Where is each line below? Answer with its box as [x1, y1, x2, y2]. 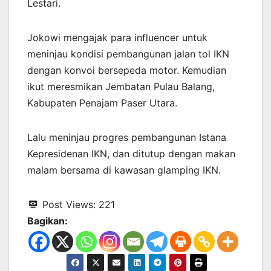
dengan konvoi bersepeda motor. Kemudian [27, 64, 226, 76]
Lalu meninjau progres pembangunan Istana [27, 131, 226, 143]
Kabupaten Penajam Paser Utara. [27, 96, 177, 109]
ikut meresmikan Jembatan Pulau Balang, [27, 80, 215, 93]
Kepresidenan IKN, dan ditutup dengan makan [27, 147, 235, 160]
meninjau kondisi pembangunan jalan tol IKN [27, 47, 229, 60]
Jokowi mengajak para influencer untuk [27, 31, 207, 44]
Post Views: [42, 198, 96, 211]
